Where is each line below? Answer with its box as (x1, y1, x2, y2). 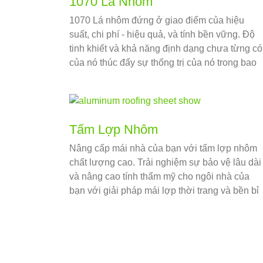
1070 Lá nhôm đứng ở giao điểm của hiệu (69, 15, 244, 26)
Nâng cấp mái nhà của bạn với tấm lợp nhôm (69, 143, 257, 154)
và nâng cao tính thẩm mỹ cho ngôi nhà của (69, 171, 249, 182)
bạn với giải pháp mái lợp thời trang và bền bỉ (69, 186, 259, 196)
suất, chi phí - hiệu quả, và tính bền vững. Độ (69, 29, 255, 40)
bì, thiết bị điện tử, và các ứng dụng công (69, 72, 238, 82)
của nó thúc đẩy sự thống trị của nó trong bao (69, 58, 257, 68)
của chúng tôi (69, 200, 125, 210)
